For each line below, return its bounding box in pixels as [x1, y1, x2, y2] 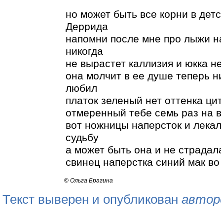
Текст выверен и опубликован [2, 192, 182, 206]
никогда [65, 45, 103, 57]
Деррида [65, 20, 108, 33]
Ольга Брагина [70, 177, 113, 184]
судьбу [65, 131, 99, 144]
